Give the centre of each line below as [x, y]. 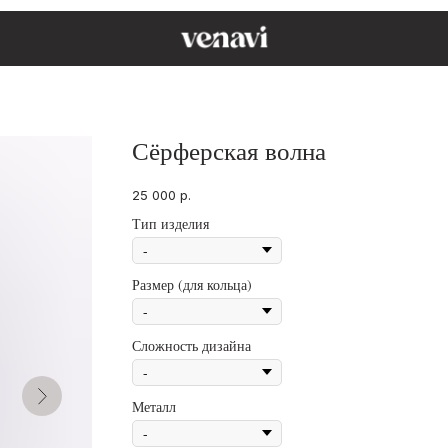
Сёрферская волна [229, 151]
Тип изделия [170, 223]
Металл [154, 406]
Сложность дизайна [191, 345]
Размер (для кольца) [192, 284]
